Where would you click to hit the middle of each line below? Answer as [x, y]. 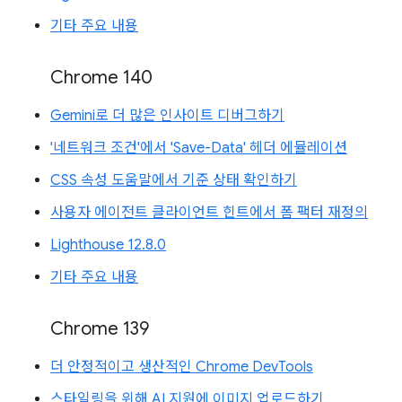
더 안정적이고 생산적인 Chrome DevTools [182, 367]
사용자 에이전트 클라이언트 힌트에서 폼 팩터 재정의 [209, 213]
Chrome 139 [100, 329]
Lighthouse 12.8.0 [108, 245]
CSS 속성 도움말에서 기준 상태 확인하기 [174, 181]
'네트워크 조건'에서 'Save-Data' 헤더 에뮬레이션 [199, 149]
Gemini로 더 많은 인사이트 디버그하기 [167, 116]
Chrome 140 [101, 78]
